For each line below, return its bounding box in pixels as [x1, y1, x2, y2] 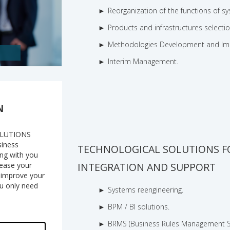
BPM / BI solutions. [108, 202, 170, 212]
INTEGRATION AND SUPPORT [78, 160, 216, 175]
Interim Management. [108, 56, 179, 67]
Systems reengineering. [108, 185, 184, 195]
